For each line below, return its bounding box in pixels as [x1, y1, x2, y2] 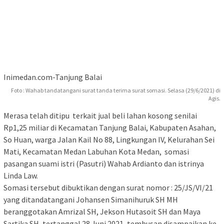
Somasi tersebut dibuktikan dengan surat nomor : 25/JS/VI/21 [3, 182, 213, 193]
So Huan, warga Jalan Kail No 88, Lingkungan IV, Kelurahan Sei [3, 134, 214, 145]
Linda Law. [3, 170, 38, 181]
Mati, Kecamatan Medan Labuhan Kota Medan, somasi [3, 146, 189, 157]
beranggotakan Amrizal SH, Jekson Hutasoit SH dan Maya [3, 206, 200, 217]
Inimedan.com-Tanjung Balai [3, 72, 102, 82]
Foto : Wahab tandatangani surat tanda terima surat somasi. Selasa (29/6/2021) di [11, 86, 220, 94]
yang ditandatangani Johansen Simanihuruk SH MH [3, 194, 178, 205]
